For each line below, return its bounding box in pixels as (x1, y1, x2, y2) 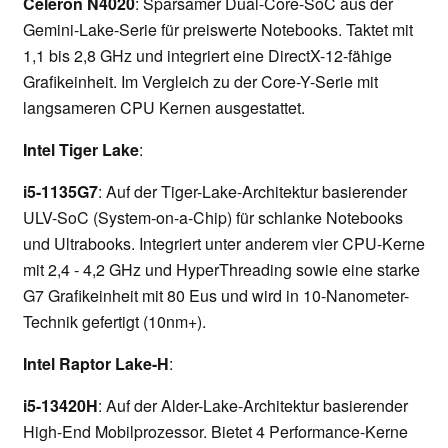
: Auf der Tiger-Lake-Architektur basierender (98, 180, 407, 204)
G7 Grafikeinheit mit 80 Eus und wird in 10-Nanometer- (23, 284, 409, 308)
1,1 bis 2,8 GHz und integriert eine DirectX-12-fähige (23, 44, 392, 68)
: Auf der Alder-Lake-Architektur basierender (98, 394, 408, 418)
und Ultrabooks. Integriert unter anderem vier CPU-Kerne (23, 232, 425, 256)
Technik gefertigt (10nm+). (23, 310, 210, 334)
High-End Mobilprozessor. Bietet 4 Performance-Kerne (23, 420, 408, 444)
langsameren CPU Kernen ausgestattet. (23, 96, 305, 120)
